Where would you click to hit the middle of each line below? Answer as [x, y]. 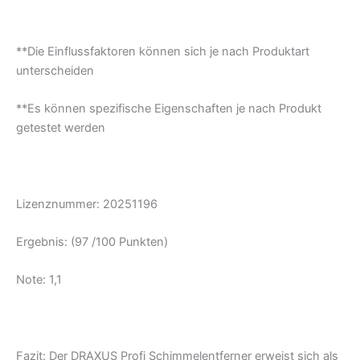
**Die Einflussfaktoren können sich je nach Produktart [163, 51]
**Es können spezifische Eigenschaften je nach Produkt [169, 108]
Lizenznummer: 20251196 [87, 204]
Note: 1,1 [39, 280]
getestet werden [61, 127]
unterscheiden [55, 70]
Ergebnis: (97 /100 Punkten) [92, 242]
